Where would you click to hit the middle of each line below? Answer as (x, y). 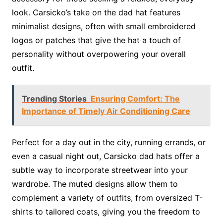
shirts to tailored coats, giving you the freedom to (106, 212)
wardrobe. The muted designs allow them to (95, 184)
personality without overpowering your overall (99, 54)
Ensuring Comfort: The (135, 99)
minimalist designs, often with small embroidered (104, 26)
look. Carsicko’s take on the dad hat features (96, 12)
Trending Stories (54, 99)
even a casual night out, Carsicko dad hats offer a (106, 156)
